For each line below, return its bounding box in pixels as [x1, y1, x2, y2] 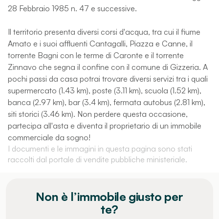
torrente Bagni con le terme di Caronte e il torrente [8, 50, 184, 60]
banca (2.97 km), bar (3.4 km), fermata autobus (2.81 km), [8, 97, 205, 107]
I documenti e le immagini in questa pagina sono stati [8, 143, 192, 153]
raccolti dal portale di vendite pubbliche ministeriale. [8, 154, 187, 164]
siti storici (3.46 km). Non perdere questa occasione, [8, 109, 188, 119]
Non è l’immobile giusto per [36, 189, 183, 204]
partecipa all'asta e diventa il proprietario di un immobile [8, 120, 201, 131]
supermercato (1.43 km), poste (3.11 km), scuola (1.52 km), [8, 85, 201, 95]
